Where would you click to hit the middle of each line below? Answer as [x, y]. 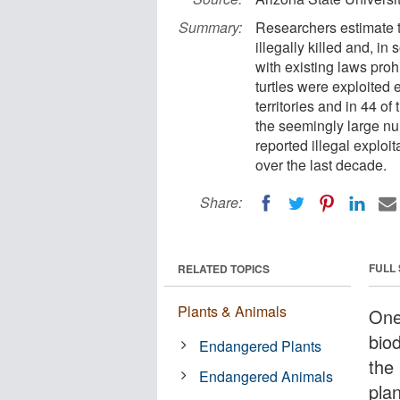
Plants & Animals [232, 311]
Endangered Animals [267, 376]
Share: [221, 202]
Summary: [210, 27]
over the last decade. [321, 165]
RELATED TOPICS [224, 268]
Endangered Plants [261, 346]
